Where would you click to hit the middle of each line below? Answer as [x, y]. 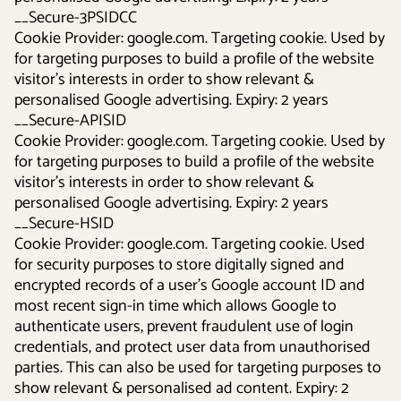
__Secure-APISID [70, 121]
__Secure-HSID [64, 224]
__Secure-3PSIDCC [76, 18]
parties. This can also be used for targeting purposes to [198, 368]
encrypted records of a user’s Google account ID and [190, 286]
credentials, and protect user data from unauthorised [192, 347]
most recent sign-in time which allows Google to [175, 306]
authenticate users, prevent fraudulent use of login [184, 327]
